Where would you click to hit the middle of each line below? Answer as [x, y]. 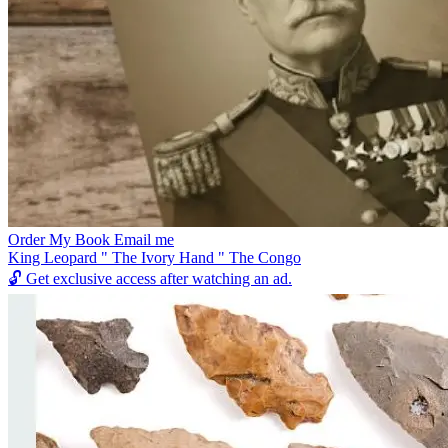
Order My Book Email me [91, 240]
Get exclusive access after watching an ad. [157, 279]
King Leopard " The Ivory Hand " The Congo [154, 258]
